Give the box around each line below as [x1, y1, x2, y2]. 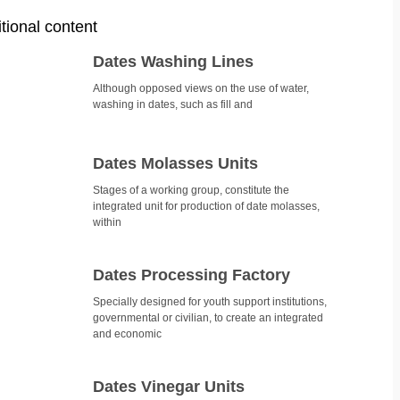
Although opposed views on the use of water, [93, 82, 309, 96]
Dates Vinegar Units [93, 378, 245, 396]
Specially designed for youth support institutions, [93, 296, 327, 309]
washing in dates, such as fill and [93, 98, 253, 112]
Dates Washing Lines [93, 53, 254, 71]
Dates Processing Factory [93, 266, 290, 285]
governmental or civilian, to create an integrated [93, 312, 323, 325]
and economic [93, 328, 162, 341]
